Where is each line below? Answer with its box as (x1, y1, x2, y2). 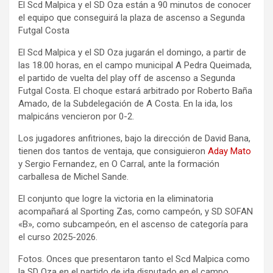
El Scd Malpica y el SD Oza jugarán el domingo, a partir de (18, 47, 246, 58)
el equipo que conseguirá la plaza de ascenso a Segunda (18, 12, 245, 24)
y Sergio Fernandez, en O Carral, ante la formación (18, 158, 219, 170)
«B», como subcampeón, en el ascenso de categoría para (18, 219, 248, 230)
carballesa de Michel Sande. (18, 171, 129, 183)
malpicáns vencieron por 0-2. (18, 111, 134, 122)
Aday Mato (208, 146, 251, 157)
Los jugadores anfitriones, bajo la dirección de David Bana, (18, 133, 250, 144)
